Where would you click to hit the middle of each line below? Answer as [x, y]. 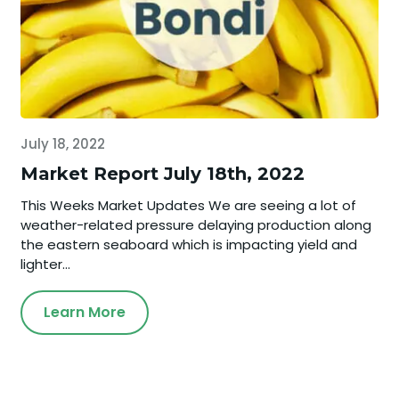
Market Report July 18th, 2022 [163, 173]
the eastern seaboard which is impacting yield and [189, 244]
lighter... [46, 264]
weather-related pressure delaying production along [196, 224]
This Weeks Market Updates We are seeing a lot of [189, 205]
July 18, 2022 [63, 143]
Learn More [85, 312]
